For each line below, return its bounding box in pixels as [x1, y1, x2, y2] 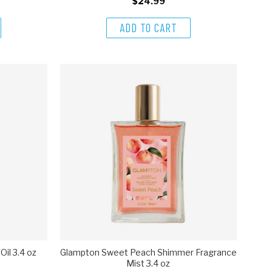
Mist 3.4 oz [126, 258, 171, 268]
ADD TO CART [119, 20, 177, 35]
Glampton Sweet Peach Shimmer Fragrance [59, 247, 237, 257]
